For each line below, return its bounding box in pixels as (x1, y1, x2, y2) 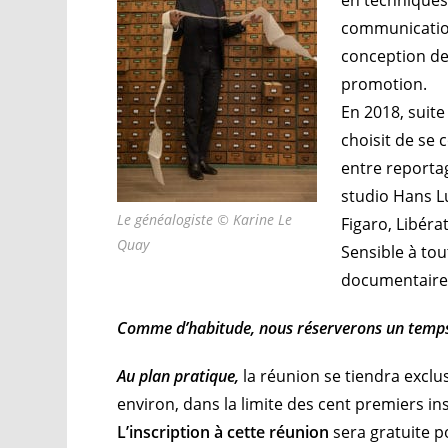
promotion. (341, 72, 428, 95)
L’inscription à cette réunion (117, 420, 330, 443)
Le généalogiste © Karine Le (117, 209, 293, 229)
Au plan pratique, (117, 364, 244, 387)
